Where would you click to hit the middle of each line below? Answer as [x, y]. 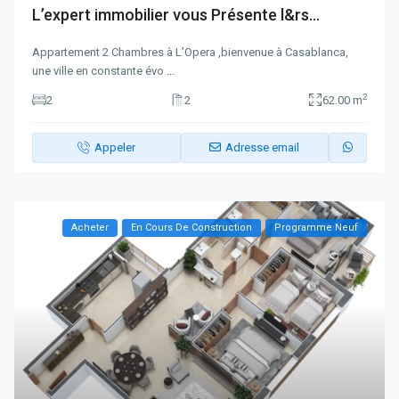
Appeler [114, 147]
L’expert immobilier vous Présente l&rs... [176, 14]
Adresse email [263, 147]
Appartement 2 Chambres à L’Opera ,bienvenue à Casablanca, [191, 52]
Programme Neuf [316, 227]
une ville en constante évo [100, 70]
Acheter [90, 227]
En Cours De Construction [191, 227]
